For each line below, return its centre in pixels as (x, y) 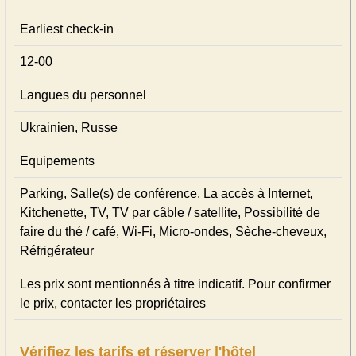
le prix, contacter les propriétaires (113, 303)
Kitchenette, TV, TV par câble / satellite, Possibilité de (170, 213)
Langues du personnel (83, 95)
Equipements (57, 161)
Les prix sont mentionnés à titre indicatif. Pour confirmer (175, 284)
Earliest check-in (67, 29)
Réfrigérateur (57, 251)
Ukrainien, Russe (69, 128)
